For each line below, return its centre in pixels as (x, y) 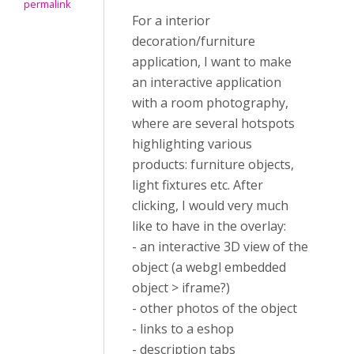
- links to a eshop (183, 329)
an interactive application (207, 82)
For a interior (171, 21)
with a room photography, (210, 103)
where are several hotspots (213, 123)
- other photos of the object (215, 308)
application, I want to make (212, 62)
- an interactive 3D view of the (220, 247)
